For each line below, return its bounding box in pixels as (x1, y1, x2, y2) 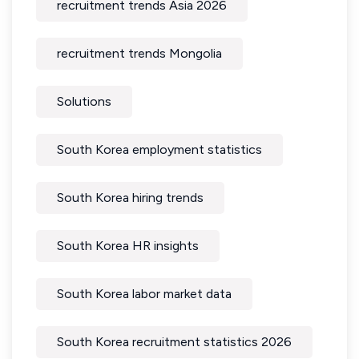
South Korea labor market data (57, 286, 232, 301)
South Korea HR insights (57, 238, 199, 253)
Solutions (57, 94, 111, 109)
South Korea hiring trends (57, 190, 204, 205)
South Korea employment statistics (57, 142, 262, 157)
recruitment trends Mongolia (57, 46, 222, 61)
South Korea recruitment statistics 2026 (57, 334, 292, 349)
